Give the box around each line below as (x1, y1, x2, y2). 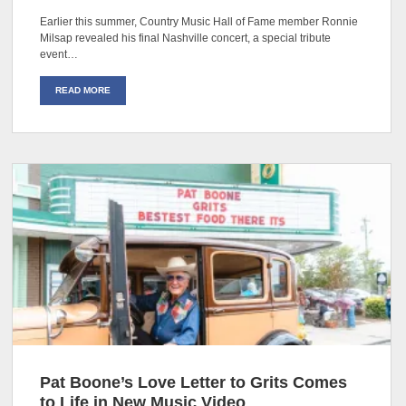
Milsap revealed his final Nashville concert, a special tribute (40, 31, 332, 44)
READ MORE (55, 84, 111, 95)
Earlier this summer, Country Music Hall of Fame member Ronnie (40, 14, 359, 28)
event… (40, 47, 79, 61)
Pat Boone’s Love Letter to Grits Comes (40, 372, 348, 391)
